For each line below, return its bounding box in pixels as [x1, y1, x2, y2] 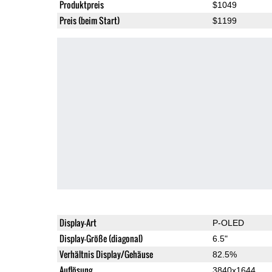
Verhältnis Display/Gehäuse [59, 247, 153, 260]
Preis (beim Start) [59, 13, 120, 27]
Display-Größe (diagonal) [59, 231, 143, 245]
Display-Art [59, 216, 97, 229]
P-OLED [212, 217, 244, 228]
